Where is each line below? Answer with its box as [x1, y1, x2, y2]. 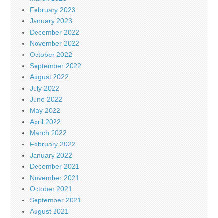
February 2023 [30, 5, 75, 14]
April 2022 [30, 117, 61, 126]
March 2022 [30, 128, 67, 137]
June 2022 [30, 95, 62, 103]
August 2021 [30, 207, 69, 215]
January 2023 [30, 17, 72, 25]
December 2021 [30, 162, 79, 170]
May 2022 [30, 106, 60, 114]
